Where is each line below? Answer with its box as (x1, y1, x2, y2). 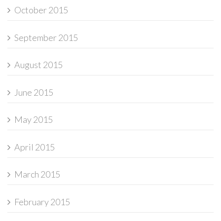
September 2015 (14, 32, 78, 43)
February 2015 (14, 196, 70, 207)
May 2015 (14, 114, 53, 125)
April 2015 (14, 141, 55, 152)
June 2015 (14, 86, 53, 98)
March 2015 (14, 169, 60, 180)
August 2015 (14, 59, 63, 71)
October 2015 (14, 4, 68, 16)
